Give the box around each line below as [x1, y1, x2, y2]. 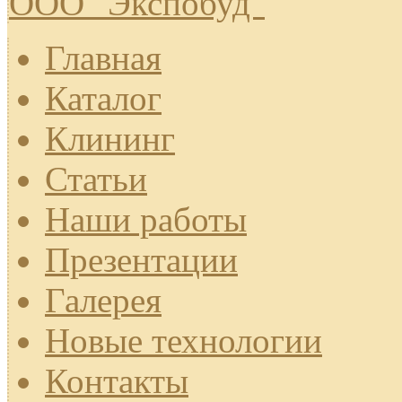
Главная [45, 39, 162, 78]
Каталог [45, 79, 162, 118]
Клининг [45, 119, 175, 159]
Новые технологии [45, 321, 322, 361]
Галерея [45, 281, 162, 320]
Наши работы [45, 200, 247, 240]
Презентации [45, 240, 238, 280]
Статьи [45, 160, 147, 199]
